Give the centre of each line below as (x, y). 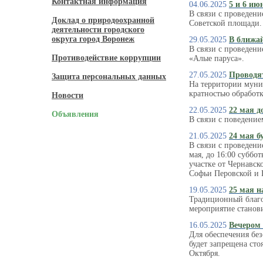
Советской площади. (225, 23)
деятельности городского (98, 30)
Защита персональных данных (109, 77)
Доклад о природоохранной (103, 20)
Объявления (75, 114)
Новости (68, 95)
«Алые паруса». (217, 58)
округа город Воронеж (93, 39)
